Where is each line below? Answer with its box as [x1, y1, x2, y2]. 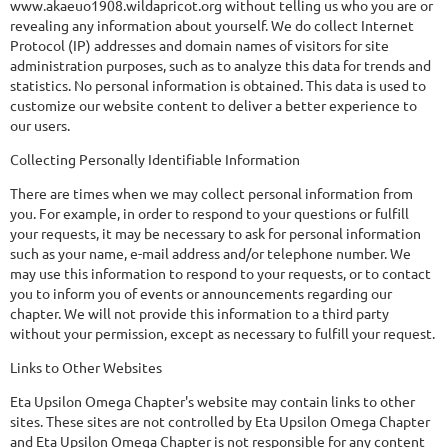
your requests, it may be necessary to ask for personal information [10, 224, 421, 242]
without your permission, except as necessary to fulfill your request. [10, 324, 435, 342]
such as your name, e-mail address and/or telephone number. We [10, 244, 411, 262]
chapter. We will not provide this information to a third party [10, 304, 389, 322]
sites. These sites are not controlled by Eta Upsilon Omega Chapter [10, 412, 430, 430]
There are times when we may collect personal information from [10, 184, 413, 202]
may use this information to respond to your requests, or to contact [10, 264, 431, 282]
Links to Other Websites [10, 358, 162, 376]
